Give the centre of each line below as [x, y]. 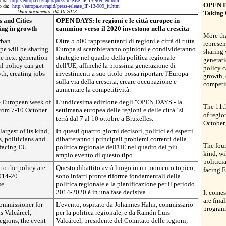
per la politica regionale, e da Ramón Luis [113, 213]
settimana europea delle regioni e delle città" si [120, 110]
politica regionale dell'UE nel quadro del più [117, 147]
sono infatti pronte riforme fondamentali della [118, 176]
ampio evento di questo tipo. [95, 155]
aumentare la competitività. [93, 90]
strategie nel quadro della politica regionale [116, 57]
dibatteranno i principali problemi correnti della [121, 139]
